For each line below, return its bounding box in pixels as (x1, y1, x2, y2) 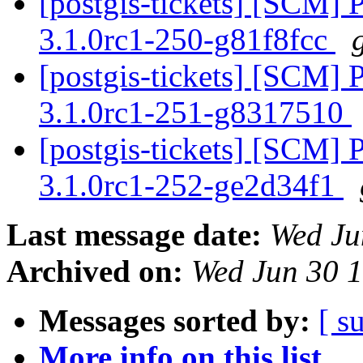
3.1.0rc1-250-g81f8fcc (39, 22, 335, 58)
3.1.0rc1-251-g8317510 (39, 95, 352, 130)
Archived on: (6, 254, 183, 289)
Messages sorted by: (39, 303, 310, 339)
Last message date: (6, 217, 262, 253)
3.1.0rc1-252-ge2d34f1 (39, 168, 344, 203)
